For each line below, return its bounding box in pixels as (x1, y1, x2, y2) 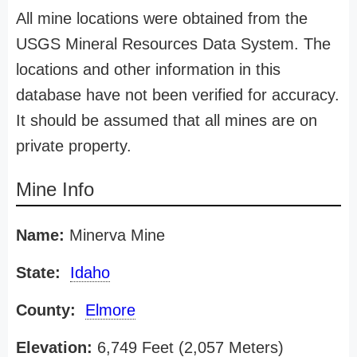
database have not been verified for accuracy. (16, 86, 339, 104)
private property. (16, 137, 131, 155)
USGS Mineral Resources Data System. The (16, 35, 331, 53)
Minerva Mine (65, 226, 165, 244)
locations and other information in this (16, 61, 280, 78)
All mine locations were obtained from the (16, 10, 308, 27)
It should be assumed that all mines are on (16, 112, 317, 129)
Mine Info (16, 178, 94, 200)
